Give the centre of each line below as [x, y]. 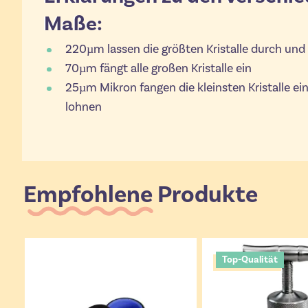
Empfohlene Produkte [141, 195]
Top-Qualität [250, 260]
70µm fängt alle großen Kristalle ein [158, 68]
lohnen [83, 107]
